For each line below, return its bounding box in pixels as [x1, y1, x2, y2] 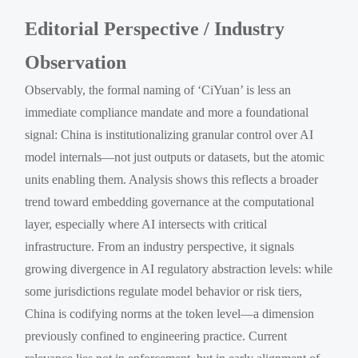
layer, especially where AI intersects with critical [25, 217, 268, 231]
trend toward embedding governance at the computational [25, 194, 315, 209]
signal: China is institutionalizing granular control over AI [25, 127, 314, 141]
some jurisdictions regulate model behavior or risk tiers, [25, 284, 303, 298]
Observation [25, 51, 127, 73]
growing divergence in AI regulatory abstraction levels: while [25, 261, 333, 276]
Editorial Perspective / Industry [25, 18, 285, 39]
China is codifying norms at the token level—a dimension [25, 306, 315, 320]
